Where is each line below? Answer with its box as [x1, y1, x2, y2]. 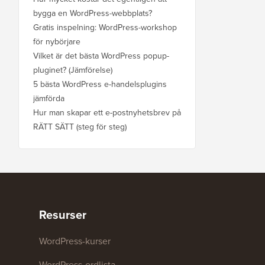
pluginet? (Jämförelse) [33, 63, 112, 76]
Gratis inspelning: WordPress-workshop [33, 21, 177, 34]
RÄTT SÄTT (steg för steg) [33, 120, 127, 133]
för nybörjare [33, 35, 80, 48]
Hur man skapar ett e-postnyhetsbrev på [33, 106, 181, 119]
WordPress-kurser [38, 234, 111, 248]
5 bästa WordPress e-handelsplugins [33, 77, 167, 91]
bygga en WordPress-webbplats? [33, 7, 152, 20]
